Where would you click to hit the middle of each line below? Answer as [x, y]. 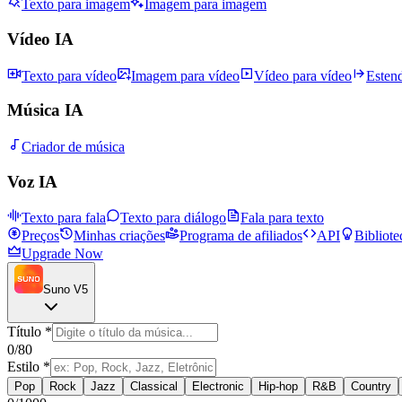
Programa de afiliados [241, 236]
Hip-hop [278, 387]
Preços [40, 236]
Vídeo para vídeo [303, 75]
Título [24, 332]
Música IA [45, 110]
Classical [154, 387]
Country [371, 387]
